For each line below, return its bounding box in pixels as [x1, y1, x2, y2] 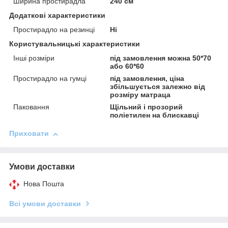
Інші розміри [13, 54, 54, 63]
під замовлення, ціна [110, 74, 185, 83]
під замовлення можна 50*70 [110, 54, 212, 63]
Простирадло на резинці [13, 25, 95, 34]
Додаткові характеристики [9, 11, 105, 20]
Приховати [9, 129, 49, 138]
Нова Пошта [23, 180, 64, 188]
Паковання [13, 103, 49, 111]
